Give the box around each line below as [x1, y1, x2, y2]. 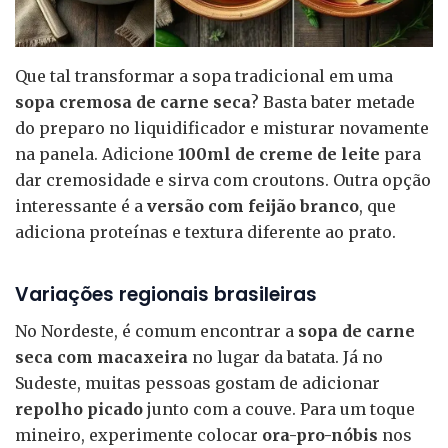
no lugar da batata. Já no [188, 347, 383, 368]
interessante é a [15, 195, 147, 216]
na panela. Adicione [15, 143, 178, 164]
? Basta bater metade [251, 91, 415, 112]
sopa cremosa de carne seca [15, 91, 251, 112]
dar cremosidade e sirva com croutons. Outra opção [15, 169, 431, 190]
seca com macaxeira [15, 347, 188, 368]
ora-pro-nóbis [262, 425, 378, 446]
